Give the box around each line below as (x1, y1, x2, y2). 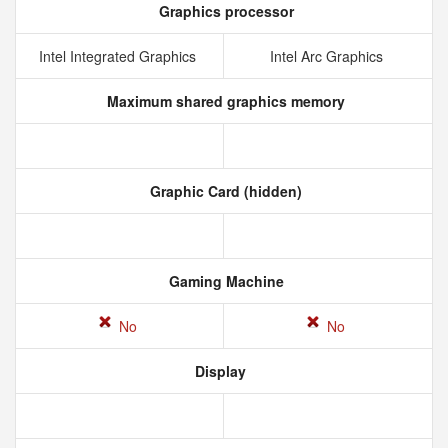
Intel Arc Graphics (269, 46, 387, 66)
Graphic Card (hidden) (146, 181, 302, 201)
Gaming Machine (164, 271, 284, 291)
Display (190, 361, 246, 381)
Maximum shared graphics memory (103, 91, 345, 111)
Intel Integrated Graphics (39, 46, 200, 66)
